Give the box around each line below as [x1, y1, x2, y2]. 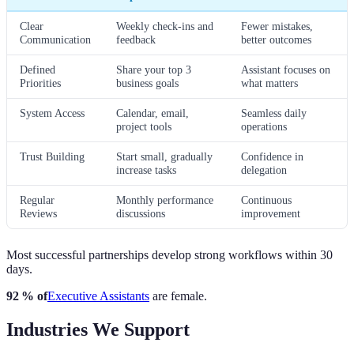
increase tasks [116, 163, 176, 176]
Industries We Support [6, 318, 190, 340]
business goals [116, 76, 179, 89]
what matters [241, 76, 298, 89]
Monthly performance [116, 193, 213, 206]
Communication [20, 32, 91, 46]
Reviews [20, 206, 57, 220]
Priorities [20, 76, 61, 89]
